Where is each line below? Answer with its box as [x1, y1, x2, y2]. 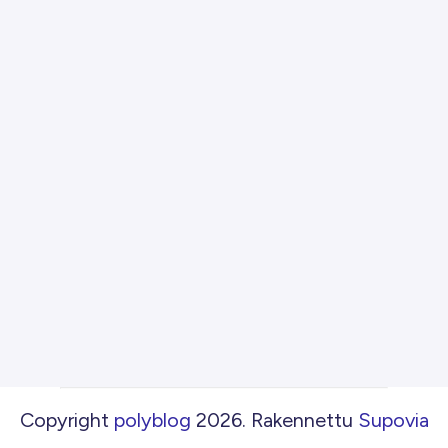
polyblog [113, 408, 191, 432]
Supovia [357, 408, 429, 432]
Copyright [19, 408, 109, 432]
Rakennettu [250, 408, 353, 432]
